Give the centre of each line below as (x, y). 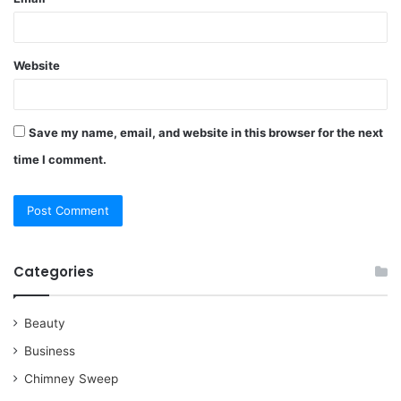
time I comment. (60, 160)
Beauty (45, 324)
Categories (54, 272)
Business (50, 351)
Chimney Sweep (71, 379)
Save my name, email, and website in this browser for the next (206, 133)
